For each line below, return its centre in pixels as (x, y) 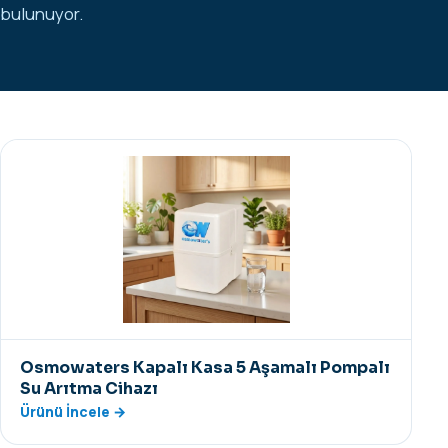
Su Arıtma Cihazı (89, 388)
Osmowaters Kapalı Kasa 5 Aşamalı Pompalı (205, 367)
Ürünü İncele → (73, 411)
